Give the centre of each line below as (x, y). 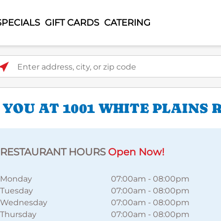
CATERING (127, 22)
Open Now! (136, 152)
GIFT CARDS (72, 22)
